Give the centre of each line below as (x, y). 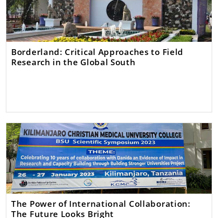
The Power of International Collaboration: (101, 203)
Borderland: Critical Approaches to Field (97, 51)
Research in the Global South (73, 62)
